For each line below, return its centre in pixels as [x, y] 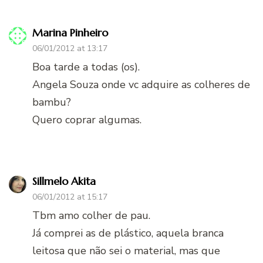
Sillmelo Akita [64, 181]
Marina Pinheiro [70, 32]
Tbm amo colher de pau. [91, 215]
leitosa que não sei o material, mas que [126, 250]
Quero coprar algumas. [87, 119]
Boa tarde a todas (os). [86, 67]
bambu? [52, 102]
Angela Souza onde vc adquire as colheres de [141, 84]
